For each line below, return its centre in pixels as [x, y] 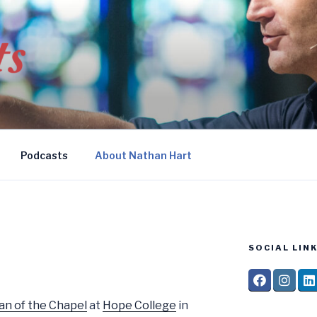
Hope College [139, 306]
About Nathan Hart [143, 155]
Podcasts [44, 155]
